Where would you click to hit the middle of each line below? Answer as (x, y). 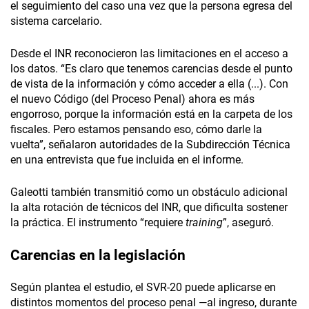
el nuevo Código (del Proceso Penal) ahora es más (132, 99)
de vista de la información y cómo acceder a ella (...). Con (149, 84)
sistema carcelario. (56, 21)
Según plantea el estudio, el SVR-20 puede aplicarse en (143, 288)
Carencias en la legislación (98, 256)
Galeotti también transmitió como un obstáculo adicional (149, 192)
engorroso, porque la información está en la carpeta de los (151, 114)
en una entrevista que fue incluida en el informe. (127, 160)
